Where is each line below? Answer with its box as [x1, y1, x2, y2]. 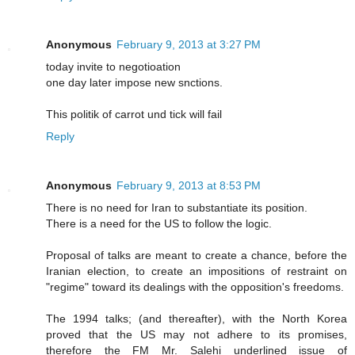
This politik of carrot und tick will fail [46, 108, 222, 121]
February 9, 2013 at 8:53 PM [116, 179, 261, 193]
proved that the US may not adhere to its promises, [46, 328, 347, 342]
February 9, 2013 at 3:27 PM [116, 38, 261, 52]
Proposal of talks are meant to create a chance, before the [46, 249, 347, 262]
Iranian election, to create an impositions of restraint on [46, 265, 347, 278]
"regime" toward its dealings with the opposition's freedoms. [46, 281, 344, 294]
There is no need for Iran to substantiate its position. [46, 201, 307, 215]
